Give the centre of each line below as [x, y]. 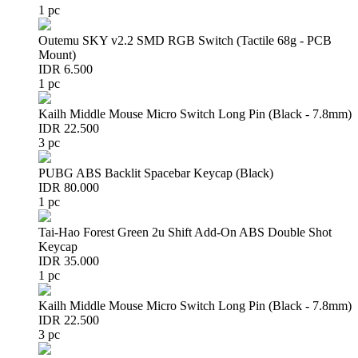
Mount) [57, 55]
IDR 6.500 [66, 69]
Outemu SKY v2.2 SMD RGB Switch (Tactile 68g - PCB [185, 40]
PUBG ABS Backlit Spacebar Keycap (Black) [156, 173]
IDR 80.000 [69, 187]
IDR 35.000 [69, 261]
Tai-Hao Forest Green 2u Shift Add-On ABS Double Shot [185, 232]
